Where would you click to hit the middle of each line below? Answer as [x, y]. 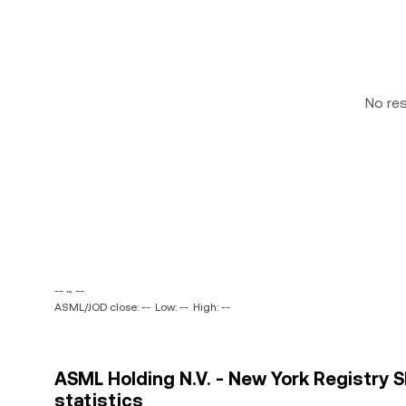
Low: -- [172, 307]
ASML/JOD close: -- [102, 307]
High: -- [212, 307]
